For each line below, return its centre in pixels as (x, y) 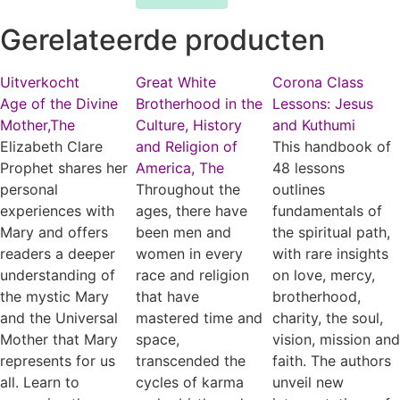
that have (168, 296)
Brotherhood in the (200, 103)
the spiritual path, (331, 232)
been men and (184, 232)
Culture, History (189, 125)
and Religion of (187, 146)
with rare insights (330, 253)
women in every (190, 253)
